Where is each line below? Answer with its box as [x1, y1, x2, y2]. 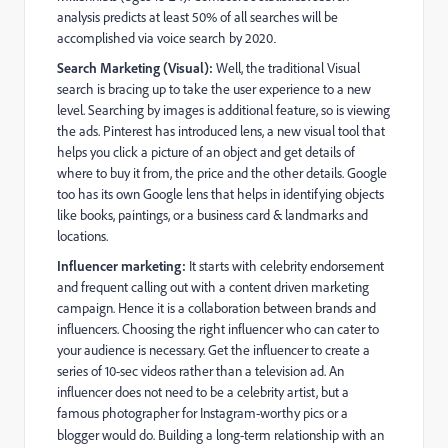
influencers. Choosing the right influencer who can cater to [57, 320, 379, 338]
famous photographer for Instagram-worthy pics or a [57, 404, 348, 422]
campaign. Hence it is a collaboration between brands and [57, 299, 376, 317]
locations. [57, 227, 108, 245]
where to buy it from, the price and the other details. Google [57, 164, 387, 182]
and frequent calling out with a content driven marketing [57, 278, 369, 296]
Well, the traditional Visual [216, 59, 360, 77]
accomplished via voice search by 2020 [57, 29, 273, 47]
